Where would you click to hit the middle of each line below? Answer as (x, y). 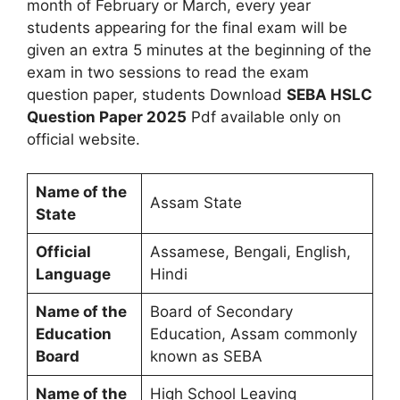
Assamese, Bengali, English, (250, 252)
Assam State (196, 203)
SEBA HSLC (329, 94)
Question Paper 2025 (107, 117)
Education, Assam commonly (253, 334)
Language (73, 274)
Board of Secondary (221, 312)
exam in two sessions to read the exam (168, 72)
